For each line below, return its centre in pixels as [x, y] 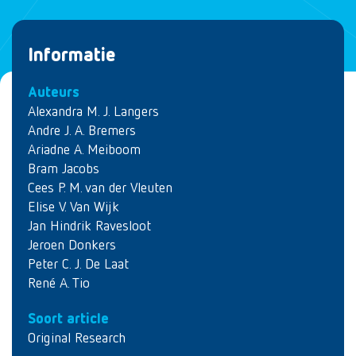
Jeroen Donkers [72, 246]
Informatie [72, 56]
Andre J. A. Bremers [82, 131]
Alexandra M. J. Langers [93, 112]
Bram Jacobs [64, 169]
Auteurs [54, 93]
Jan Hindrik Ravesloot [89, 226]
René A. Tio [59, 284]
